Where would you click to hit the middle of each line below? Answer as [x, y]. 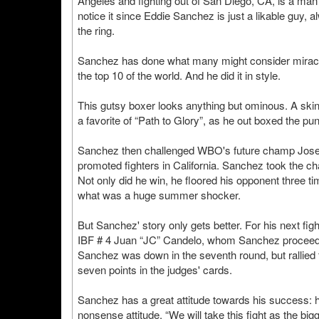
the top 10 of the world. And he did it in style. [179, 75]
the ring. [96, 30]
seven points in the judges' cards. [155, 270]
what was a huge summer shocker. [159, 195]
